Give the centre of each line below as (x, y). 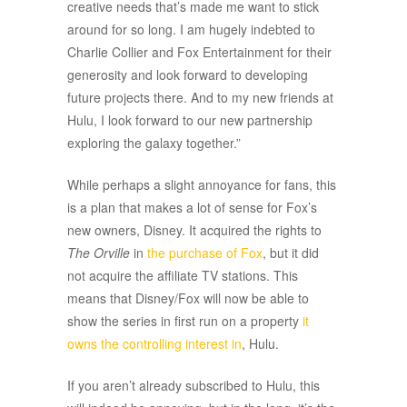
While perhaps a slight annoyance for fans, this (202, 185)
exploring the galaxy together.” (154, 143)
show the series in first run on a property (185, 321)
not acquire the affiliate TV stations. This (183, 276)
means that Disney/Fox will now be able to (188, 298)
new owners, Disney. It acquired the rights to (194, 230)
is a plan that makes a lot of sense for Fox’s (192, 208)
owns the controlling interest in (154, 344)
